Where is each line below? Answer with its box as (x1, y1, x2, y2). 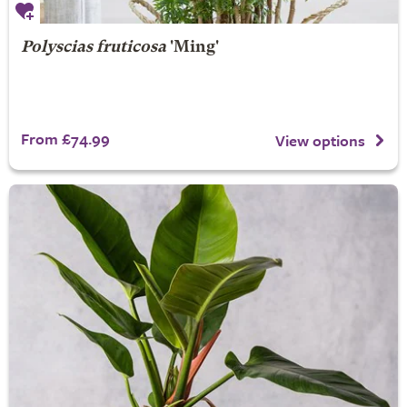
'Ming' (165, 39, 219, 55)
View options (275, 128, 365, 152)
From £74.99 (20, 126, 110, 150)
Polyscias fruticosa (20, 39, 166, 55)
